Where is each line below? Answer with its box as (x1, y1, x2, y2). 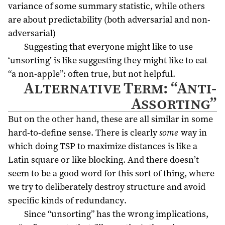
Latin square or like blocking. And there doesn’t (8, 153, 199, 166)
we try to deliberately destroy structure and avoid (8, 180, 205, 193)
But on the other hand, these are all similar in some (8, 113, 213, 126)
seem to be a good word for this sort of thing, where (8, 167, 214, 180)
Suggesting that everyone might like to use (24, 40, 193, 53)
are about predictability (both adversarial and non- (8, 13, 210, 26)
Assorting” (131, 92, 216, 115)
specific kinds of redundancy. (8, 194, 127, 207)
